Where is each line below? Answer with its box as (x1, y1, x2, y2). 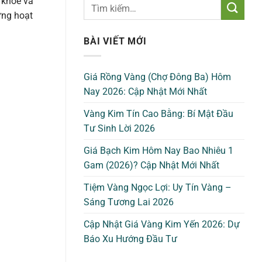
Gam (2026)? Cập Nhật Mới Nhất (84, 159, 219, 171)
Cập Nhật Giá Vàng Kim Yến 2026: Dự (84, 218, 240, 230)
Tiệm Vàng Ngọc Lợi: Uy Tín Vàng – (84, 181, 232, 193)
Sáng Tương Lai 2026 (84, 196, 174, 208)
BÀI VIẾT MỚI (84, 36, 147, 47)
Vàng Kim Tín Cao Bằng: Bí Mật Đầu (84, 108, 233, 119)
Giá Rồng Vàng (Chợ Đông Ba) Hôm (84, 71, 231, 82)
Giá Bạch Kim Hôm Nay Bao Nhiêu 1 (84, 144, 233, 156)
